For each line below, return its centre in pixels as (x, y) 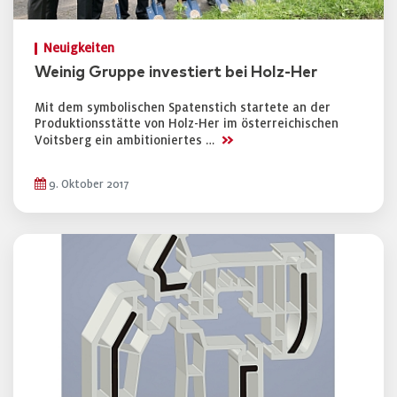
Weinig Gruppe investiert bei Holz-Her (176, 73)
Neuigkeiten (79, 48)
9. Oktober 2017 (88, 184)
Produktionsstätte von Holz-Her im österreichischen (187, 124)
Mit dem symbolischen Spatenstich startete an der (183, 108)
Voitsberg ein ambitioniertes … (126, 140)
